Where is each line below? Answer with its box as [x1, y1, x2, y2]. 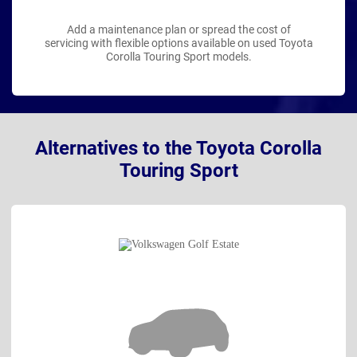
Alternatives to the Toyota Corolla [35, 137, 322, 159]
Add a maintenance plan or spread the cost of [66, 22, 291, 36]
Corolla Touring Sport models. [105, 49, 252, 63]
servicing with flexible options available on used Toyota [44, 36, 313, 49]
